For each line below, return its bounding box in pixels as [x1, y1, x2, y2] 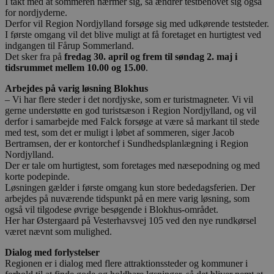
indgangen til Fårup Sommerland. [5, 40, 134, 51]
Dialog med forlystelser [5, 246, 100, 257]
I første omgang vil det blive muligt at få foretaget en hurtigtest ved [5, 29, 261, 40]
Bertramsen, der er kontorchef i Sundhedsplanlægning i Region [5, 138, 248, 149]
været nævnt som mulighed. [5, 226, 112, 237]
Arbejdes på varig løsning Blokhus [5, 83, 148, 94]
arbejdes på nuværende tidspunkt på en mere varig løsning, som [5, 193, 250, 204]
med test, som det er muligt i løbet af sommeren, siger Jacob [5, 127, 234, 138]
